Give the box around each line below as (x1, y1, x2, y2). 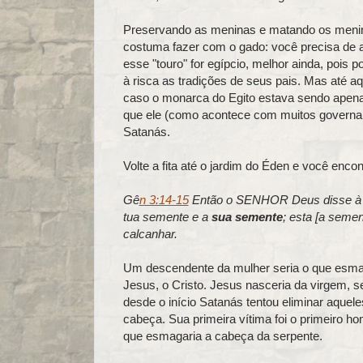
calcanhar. (122, 226, 177, 241)
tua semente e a (122, 209, 211, 224)
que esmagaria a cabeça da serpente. (122, 328, 322, 343)
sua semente (211, 209, 283, 224)
